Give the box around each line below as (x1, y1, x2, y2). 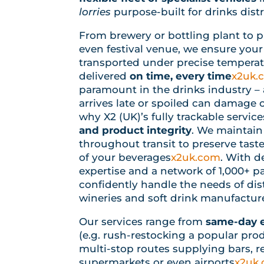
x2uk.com (171, 151, 221, 163)
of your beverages (79, 151, 171, 163)
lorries (79, 5, 111, 18)
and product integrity (79, 124, 192, 136)
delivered (79, 70, 130, 82)
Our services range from (79, 215, 206, 227)
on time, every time (130, 70, 232, 82)
